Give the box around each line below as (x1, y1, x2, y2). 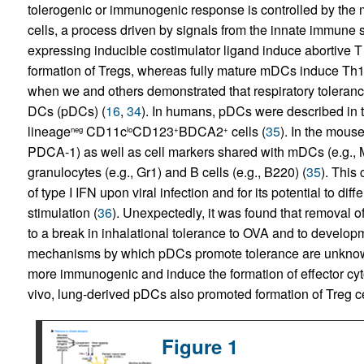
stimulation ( (27, 203, 97, 223)
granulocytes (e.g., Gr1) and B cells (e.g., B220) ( (27, 162, 306, 182)
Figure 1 (161, 332, 238, 361)
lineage (27, 122, 71, 141)
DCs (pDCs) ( (27, 102, 106, 121)
